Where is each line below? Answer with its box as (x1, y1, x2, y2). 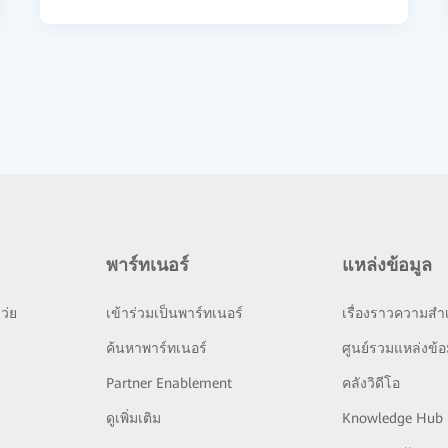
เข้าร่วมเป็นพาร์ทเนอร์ (105, 305, 243, 321)
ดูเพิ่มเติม (105, 410, 161, 426)
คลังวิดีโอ (342, 375, 401, 391)
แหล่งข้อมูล (342, 254, 433, 275)
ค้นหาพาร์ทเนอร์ (105, 340, 207, 356)
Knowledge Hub (342, 410, 444, 426)
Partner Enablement (105, 375, 232, 391)
